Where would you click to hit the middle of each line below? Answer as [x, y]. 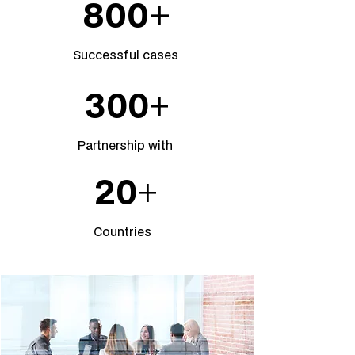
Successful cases [126, 55]
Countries [122, 231]
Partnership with [125, 145]
